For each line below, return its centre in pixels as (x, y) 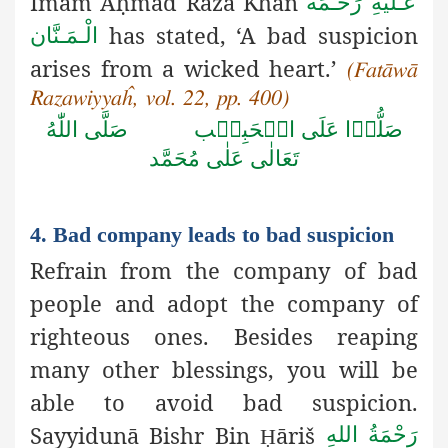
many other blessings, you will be (224, 368)
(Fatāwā (382, 70)
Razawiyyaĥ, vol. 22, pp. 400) (159, 98)
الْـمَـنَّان (64, 35)
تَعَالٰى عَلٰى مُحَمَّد (224, 158)
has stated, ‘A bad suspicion (258, 35)
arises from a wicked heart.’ (188, 68)
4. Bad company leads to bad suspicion (212, 234)
